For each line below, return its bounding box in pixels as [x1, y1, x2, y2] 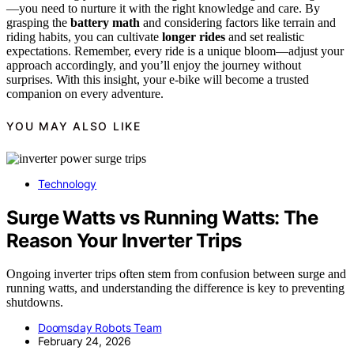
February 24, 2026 [38, 334, 132, 348]
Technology [38, 176, 97, 190]
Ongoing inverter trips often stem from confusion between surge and [6, 267, 346, 281]
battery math [70, 15, 140, 29]
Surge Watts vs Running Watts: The [6, 205, 318, 229]
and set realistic [225, 29, 304, 43]
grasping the [6, 15, 70, 29]
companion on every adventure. [6, 86, 164, 100]
